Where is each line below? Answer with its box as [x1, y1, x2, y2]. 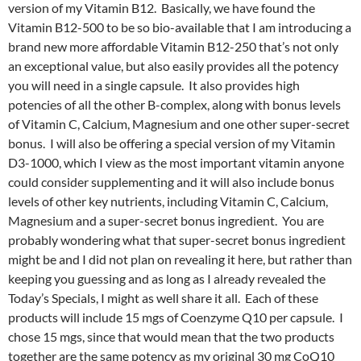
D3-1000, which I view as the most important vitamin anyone [8, 155, 344, 171]
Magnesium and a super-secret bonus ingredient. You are [8, 213, 324, 229]
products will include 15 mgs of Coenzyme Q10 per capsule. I [8, 309, 343, 326]
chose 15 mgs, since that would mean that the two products [8, 329, 334, 345]
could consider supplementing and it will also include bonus [8, 174, 334, 190]
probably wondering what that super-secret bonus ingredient [8, 232, 346, 248]
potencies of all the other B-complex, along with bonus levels [8, 97, 341, 113]
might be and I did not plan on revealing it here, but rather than [8, 251, 352, 268]
